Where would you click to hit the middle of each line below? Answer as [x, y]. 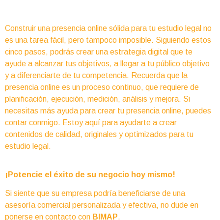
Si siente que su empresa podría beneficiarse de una [95, 193]
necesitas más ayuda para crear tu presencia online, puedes [108, 110]
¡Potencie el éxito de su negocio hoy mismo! [90, 175]
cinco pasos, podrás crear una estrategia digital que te [99, 52]
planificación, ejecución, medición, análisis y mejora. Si [97, 99]
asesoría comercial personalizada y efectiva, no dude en [102, 205]
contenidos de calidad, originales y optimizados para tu [99, 134]
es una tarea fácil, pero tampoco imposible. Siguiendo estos [108, 40]
